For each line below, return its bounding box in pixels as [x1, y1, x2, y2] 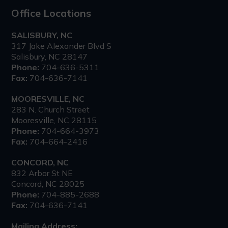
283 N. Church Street [11, 104, 90, 115]
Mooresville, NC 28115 [11, 115, 97, 125]
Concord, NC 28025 [11, 178, 85, 189]
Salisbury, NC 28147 [11, 51, 88, 62]
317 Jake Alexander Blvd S [11, 40, 112, 51]
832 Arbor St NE [11, 167, 73, 178]
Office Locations [11, 6, 92, 19]
